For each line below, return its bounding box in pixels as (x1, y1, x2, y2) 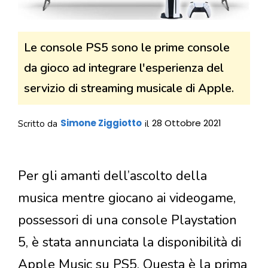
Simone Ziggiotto (60, 117, 142, 130)
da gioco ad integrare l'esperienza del (24, 60, 224, 77)
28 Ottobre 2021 (152, 117, 221, 130)
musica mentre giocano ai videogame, (18, 188, 236, 207)
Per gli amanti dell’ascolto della (18, 166, 207, 185)
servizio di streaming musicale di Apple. (24, 80, 234, 97)
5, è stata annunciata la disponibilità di (18, 233, 241, 251)
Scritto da (18, 118, 57, 130)
